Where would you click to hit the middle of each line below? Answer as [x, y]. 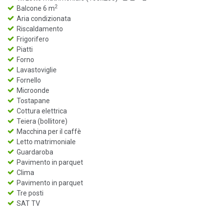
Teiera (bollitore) [42, 121]
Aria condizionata [44, 19]
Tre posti [30, 193]
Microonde [33, 91]
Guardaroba [35, 152]
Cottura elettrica [42, 111]
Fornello [29, 80]
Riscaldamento [40, 29]
